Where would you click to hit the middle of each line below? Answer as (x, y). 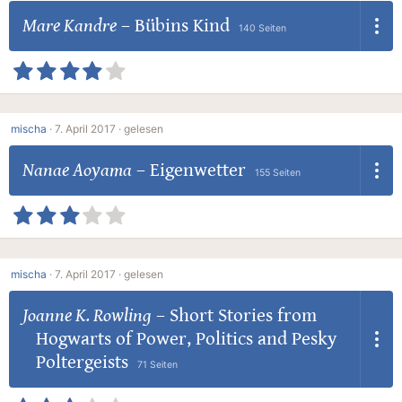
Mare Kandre (69, 26)
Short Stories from (243, 315)
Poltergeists (82, 362)
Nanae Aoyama (77, 171)
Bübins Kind (182, 26)
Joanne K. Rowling (87, 315)
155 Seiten (277, 173)
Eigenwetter (197, 171)
